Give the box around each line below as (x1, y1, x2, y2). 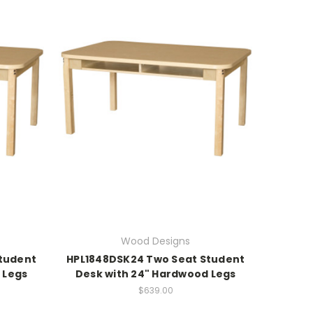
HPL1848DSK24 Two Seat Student (66, 252, 245, 267)
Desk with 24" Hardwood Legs (75, 267, 236, 282)
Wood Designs (121, 234, 191, 249)
